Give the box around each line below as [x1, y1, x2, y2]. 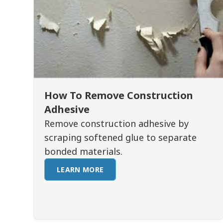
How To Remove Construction [44, 89, 194, 102]
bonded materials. [44, 145, 123, 157]
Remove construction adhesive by [44, 117, 189, 129]
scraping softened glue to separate [44, 131, 197, 143]
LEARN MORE [57, 165, 104, 174]
